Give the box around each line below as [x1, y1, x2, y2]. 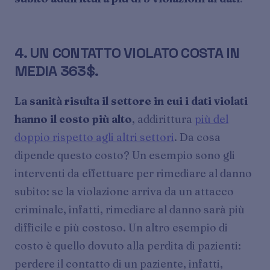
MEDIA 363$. [14, 61, 99, 81]
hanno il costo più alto [14, 112, 132, 125]
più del [195, 112, 228, 125]
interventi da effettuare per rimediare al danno [14, 166, 252, 180]
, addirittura [132, 112, 195, 125]
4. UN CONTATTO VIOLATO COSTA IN [14, 43, 240, 63]
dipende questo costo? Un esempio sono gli [14, 148, 235, 162]
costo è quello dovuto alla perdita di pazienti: [14, 239, 241, 252]
